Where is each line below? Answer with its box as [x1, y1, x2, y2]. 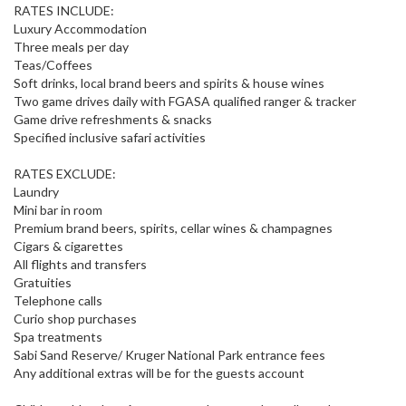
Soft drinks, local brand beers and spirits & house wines [14, 75, 324, 92]
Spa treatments [14, 329, 102, 345]
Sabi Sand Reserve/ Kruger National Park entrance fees [14, 347, 325, 363]
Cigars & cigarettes [14, 238, 123, 255]
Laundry [14, 184, 59, 200]
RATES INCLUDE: [14, 3, 114, 19]
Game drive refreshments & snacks [14, 111, 212, 128]
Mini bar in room [14, 202, 102, 218]
